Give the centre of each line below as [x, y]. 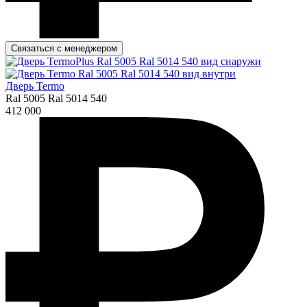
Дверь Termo [35, 86]
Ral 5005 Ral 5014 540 [56, 98]
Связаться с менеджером [64, 48]
